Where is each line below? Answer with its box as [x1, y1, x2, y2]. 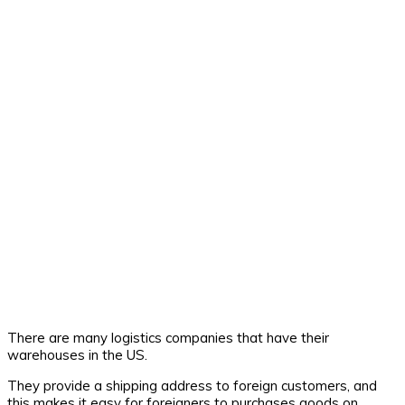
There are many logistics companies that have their [7, 329, 329, 347]
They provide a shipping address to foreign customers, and [7, 377, 377, 395]
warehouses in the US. [7, 346, 147, 364]
